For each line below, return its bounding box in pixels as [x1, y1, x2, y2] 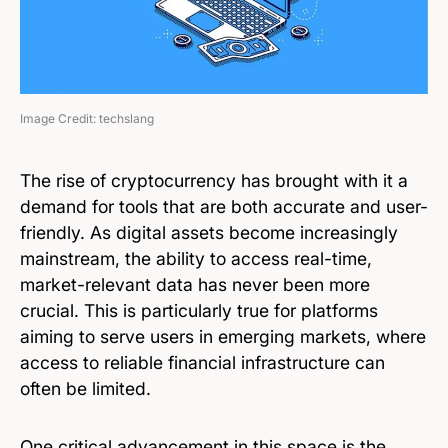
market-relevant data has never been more [20, 273, 370, 295]
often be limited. [20, 377, 151, 399]
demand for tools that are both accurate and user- [20, 195, 428, 217]
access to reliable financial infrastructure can [20, 351, 385, 373]
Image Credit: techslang [20, 110, 154, 126]
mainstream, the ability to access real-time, [20, 247, 372, 269]
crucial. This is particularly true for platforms [20, 299, 378, 321]
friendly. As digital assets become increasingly [20, 221, 398, 243]
